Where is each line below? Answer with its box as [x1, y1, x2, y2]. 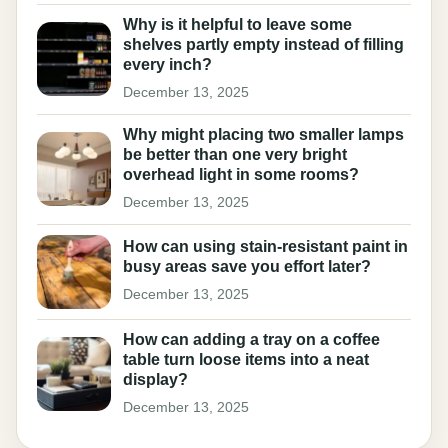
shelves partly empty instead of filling [123, 35, 404, 53]
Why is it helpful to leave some [123, 15, 352, 33]
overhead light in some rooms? [123, 165, 359, 183]
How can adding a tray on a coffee [123, 330, 380, 348]
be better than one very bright [123, 145, 347, 163]
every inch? [123, 55, 212, 73]
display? [123, 370, 188, 388]
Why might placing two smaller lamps [123, 125, 404, 143]
